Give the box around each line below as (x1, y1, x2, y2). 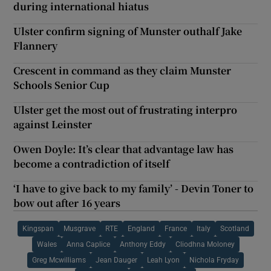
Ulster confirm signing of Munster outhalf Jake (13, 24, 243, 38)
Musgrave (63, 224, 96, 232)
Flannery (13, 38, 58, 53)
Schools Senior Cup (13, 77, 110, 92)
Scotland (220, 224, 249, 232)
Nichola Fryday (189, 256, 239, 264)
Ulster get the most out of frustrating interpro (13, 102, 238, 117)
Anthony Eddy (119, 240, 166, 248)
